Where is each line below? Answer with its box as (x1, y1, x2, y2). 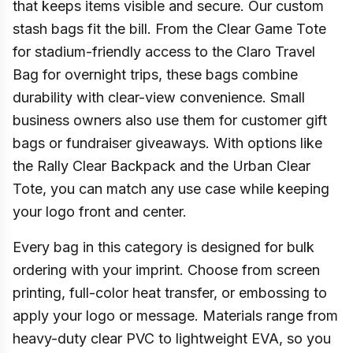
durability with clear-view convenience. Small (13, 89, 305, 106)
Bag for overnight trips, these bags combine (13, 66, 298, 83)
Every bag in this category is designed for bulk (13, 239, 314, 255)
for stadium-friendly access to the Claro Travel (13, 43, 315, 60)
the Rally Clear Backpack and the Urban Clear (13, 158, 310, 174)
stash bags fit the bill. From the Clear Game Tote (13, 20, 326, 37)
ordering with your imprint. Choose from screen (13, 262, 320, 278)
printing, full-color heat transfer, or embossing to (13, 284, 327, 301)
